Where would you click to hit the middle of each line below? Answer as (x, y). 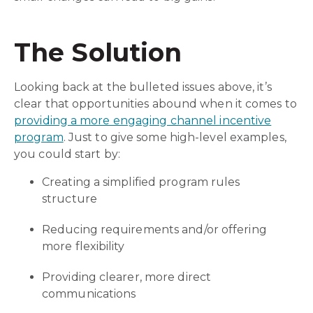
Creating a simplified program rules (141, 182)
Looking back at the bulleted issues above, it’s (143, 87)
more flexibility (83, 246)
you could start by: (67, 154)
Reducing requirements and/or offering (154, 229)
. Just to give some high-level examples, (175, 137)
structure (70, 198)
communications (89, 293)
